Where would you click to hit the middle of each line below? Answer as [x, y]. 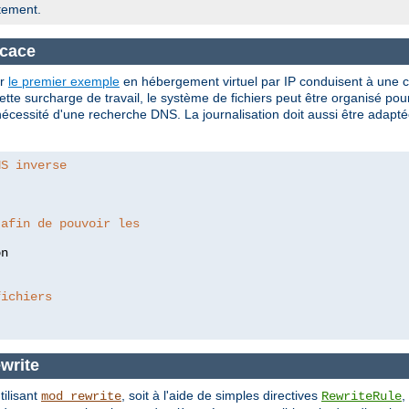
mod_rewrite [81, 396]
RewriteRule [362, 396]
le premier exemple [64, 81]
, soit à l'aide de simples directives [221, 395]
